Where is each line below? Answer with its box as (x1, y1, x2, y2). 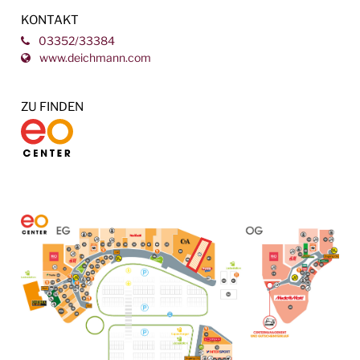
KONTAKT (21, 11, 80, 27)
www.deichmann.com (37, 50, 152, 64)
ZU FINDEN (21, 98, 84, 114)
